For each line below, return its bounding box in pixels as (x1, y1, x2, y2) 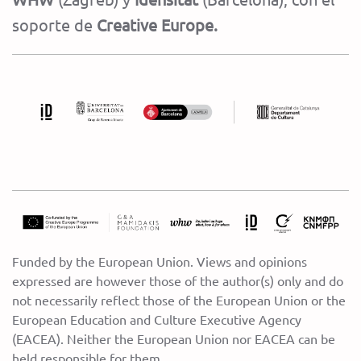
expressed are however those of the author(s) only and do (12, 272, 343, 288)
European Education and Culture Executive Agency (12, 310, 301, 327)
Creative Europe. (97, 15, 218, 35)
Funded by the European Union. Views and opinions (12, 252, 307, 269)
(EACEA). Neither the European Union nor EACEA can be (12, 330, 335, 346)
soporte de (12, 15, 97, 35)
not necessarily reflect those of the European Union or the (12, 291, 346, 308)
